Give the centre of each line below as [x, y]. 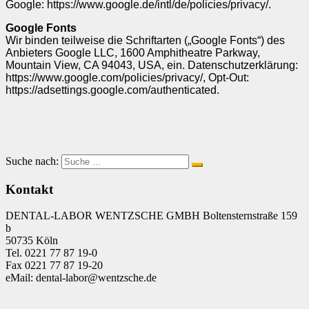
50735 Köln [32, 241]
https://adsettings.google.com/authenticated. [112, 90]
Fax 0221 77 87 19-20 [54, 266]
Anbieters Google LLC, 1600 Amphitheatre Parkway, [133, 52]
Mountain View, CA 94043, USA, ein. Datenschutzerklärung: [152, 65]
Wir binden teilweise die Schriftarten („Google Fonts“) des [145, 40]
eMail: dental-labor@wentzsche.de [81, 278]
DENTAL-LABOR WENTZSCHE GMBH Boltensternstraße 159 [151, 216]
